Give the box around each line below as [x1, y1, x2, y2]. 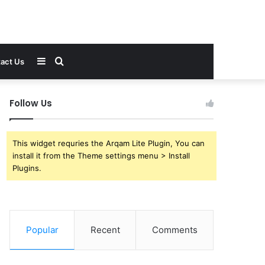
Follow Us [9, 97, 53, 109]
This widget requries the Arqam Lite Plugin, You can [12, 138, 205, 148]
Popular [25, 224, 59, 235]
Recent [90, 224, 120, 235]
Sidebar [45, 55, 79, 67]
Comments [151, 224, 198, 235]
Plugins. [12, 163, 42, 173]
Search [63, 55, 94, 67]
